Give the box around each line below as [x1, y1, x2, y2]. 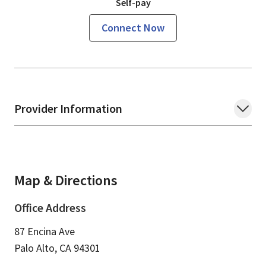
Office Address [14, 200, 86, 215]
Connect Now [102, 21, 164, 34]
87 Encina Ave [14, 224, 75, 238]
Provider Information [14, 101, 122, 116]
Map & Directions [14, 171, 118, 189]
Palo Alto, [14, 241, 59, 255]
